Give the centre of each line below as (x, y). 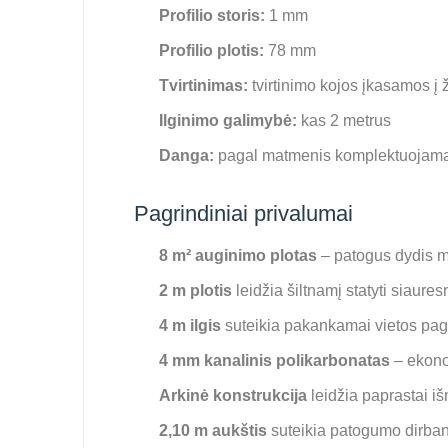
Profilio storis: (212, 15)
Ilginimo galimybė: (228, 120)
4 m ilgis (190, 325)
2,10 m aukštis (213, 430)
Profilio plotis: (211, 50)
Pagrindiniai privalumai (243, 213)
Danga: (186, 155)
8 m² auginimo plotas (238, 255)
